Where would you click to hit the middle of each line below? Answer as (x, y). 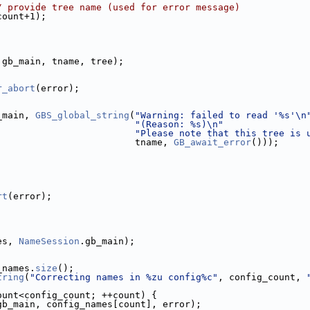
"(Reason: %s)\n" (179, 124)
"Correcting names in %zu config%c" (124, 277)
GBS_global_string (82, 115)
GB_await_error (212, 142)
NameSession (49, 241)
